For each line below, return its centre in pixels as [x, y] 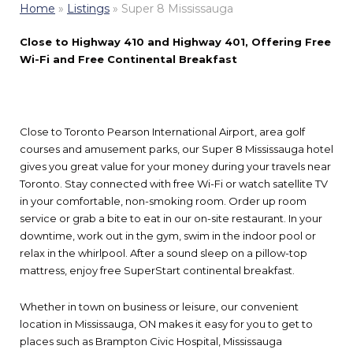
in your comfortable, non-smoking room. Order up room [163, 201]
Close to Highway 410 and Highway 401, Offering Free [175, 41]
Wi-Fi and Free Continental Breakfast [128, 59]
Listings [88, 9]
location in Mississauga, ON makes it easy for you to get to [166, 323]
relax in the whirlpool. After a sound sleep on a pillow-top [163, 253]
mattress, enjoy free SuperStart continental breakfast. [157, 270]
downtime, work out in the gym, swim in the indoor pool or [168, 235]
